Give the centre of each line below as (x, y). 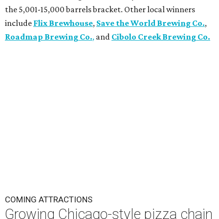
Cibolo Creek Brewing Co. (161, 37)
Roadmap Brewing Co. (49, 37)
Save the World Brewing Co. (151, 23)
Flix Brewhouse (63, 23)
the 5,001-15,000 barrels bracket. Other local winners (100, 9)
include (19, 23)
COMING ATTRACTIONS (49, 199)
